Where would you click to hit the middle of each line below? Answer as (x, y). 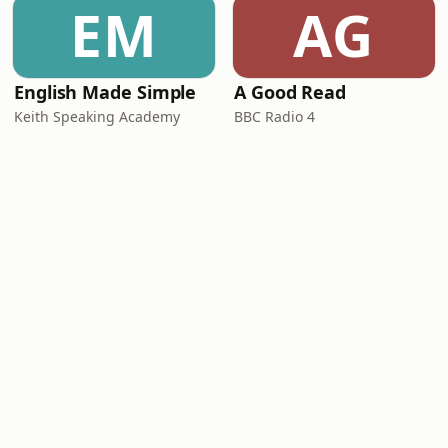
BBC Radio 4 (274, 116)
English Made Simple (105, 92)
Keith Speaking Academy (97, 116)
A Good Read (290, 92)
